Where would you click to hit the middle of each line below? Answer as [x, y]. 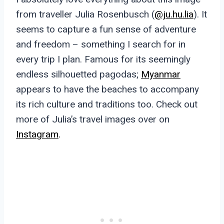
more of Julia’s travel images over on [93, 119]
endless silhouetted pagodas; [78, 74]
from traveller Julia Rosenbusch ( [85, 14]
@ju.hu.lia [174, 14]
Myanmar [161, 74]
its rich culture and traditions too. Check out [107, 104]
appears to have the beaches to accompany [107, 89]
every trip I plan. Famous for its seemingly [103, 59]
